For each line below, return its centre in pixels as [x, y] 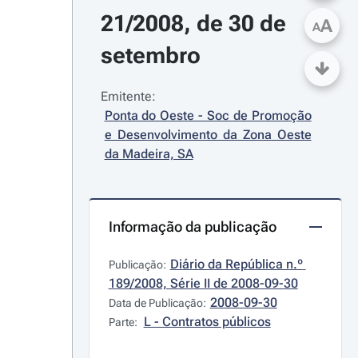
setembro [150, 56]
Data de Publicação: [157, 303]
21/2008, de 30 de [193, 24]
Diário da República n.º [236, 264]
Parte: [124, 322]
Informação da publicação [192, 227]
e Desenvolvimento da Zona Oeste [208, 135]
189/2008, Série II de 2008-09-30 [203, 283]
